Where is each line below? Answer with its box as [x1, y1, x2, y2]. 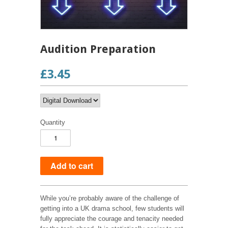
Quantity [40, 118, 65, 126]
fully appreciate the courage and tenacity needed [40, 214, 183, 222]
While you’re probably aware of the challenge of [40, 194, 179, 202]
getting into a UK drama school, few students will [40, 204, 184, 212]
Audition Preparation [40, 42, 156, 55]
